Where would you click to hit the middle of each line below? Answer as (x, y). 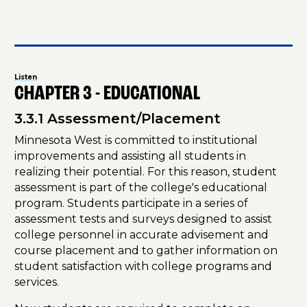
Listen (26, 77)
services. (37, 282)
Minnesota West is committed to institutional (136, 140)
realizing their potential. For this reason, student (146, 172)
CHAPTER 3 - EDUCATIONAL (107, 95)
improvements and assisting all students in (130, 156)
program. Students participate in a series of (131, 204)
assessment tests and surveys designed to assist (143, 219)
